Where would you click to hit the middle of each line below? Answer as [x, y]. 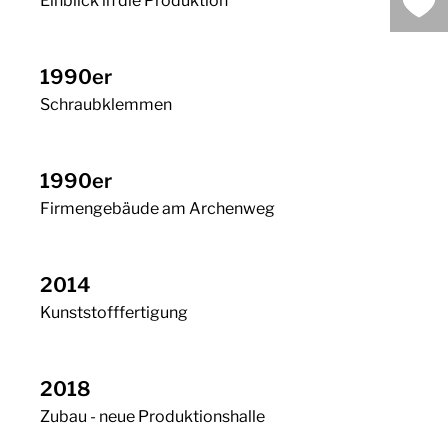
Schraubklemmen [106, 104]
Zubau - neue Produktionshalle [152, 416]
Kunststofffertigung [114, 312]
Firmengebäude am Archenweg [157, 208]
